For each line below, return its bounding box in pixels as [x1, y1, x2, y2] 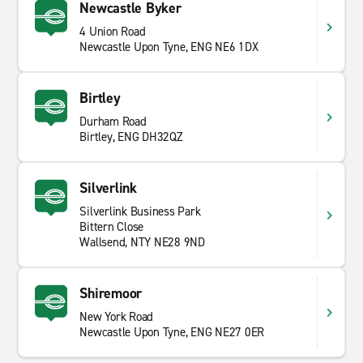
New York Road [79, 309, 154, 325]
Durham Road [79, 113, 147, 130]
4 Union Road [79, 23, 146, 40]
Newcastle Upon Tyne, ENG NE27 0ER [79, 324, 265, 340]
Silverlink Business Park [79, 203, 201, 220]
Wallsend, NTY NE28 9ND [79, 234, 205, 250]
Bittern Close [79, 219, 144, 235]
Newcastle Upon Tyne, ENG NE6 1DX [79, 39, 258, 55]
